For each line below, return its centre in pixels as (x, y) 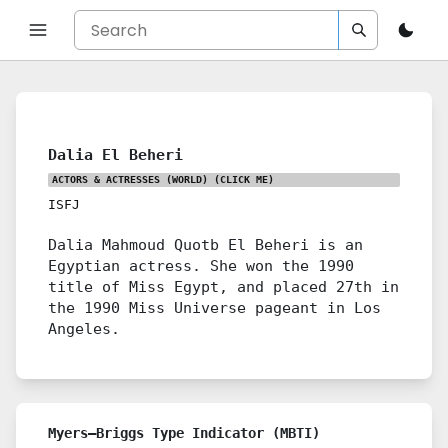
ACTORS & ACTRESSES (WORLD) (130, 179)
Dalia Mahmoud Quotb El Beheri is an (205, 244)
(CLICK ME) (241, 179)
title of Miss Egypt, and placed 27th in (223, 286)
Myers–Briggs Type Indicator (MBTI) (184, 433)
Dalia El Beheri (115, 154)
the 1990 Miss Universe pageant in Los (214, 307)
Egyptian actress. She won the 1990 (201, 265)
